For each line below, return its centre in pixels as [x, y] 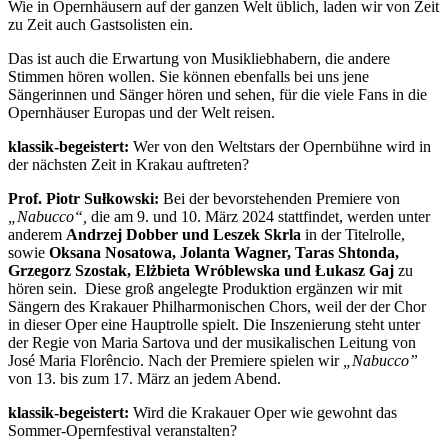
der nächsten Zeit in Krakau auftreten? [128, 164]
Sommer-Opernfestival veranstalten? [122, 430]
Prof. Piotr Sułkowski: [83, 198]
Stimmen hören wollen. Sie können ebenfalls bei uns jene [188, 76]
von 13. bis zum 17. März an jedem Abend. [144, 378]
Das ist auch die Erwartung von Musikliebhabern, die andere [199, 58]
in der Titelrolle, [353, 234]
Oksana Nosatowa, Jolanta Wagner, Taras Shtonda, [224, 252]
